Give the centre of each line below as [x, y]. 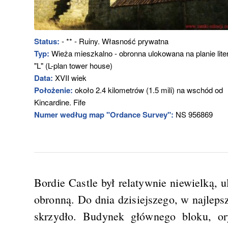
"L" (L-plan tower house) [73, 66]
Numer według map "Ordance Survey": [104, 115]
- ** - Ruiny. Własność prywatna [114, 41]
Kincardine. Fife [60, 102]
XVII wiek [70, 78]
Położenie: [53, 90]
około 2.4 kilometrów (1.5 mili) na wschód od [148, 90]
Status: [47, 41]
